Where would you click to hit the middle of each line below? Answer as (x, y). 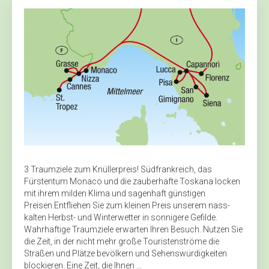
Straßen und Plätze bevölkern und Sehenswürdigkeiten (125, 254)
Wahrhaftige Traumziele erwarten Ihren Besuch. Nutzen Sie (133, 230)
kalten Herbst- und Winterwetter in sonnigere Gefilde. (121, 218)
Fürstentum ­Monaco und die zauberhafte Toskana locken (132, 182)
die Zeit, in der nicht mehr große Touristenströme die (122, 242)
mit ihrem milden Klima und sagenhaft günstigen (115, 194)
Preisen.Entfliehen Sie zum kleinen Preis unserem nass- (127, 206)
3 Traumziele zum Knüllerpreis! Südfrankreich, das (118, 170)
